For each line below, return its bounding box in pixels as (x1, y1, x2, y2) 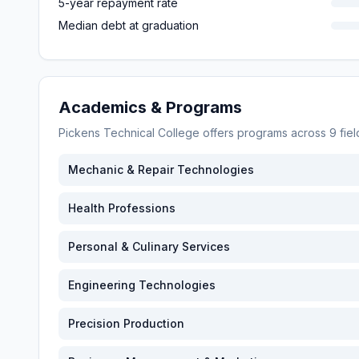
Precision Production (68, 317, 184, 330)
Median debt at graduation (58, 18, 199, 32)
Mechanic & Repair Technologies (68, 163, 254, 176)
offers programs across (200, 126, 329, 139)
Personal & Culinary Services (68, 240, 230, 253)
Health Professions (68, 201, 175, 215)
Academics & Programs (58, 98, 242, 117)
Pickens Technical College (58, 126, 200, 139)
